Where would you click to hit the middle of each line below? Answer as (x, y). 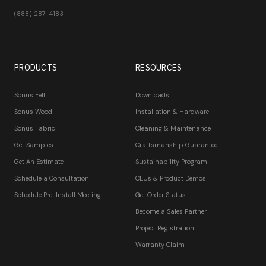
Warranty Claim (160, 244)
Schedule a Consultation (52, 178)
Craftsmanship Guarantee (176, 145)
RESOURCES (159, 67)
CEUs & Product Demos (171, 178)
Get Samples (34, 145)
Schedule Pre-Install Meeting (58, 194)
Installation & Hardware (172, 111)
